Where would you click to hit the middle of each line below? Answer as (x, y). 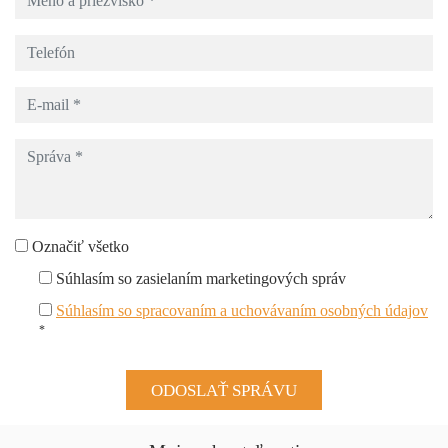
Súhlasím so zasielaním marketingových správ (201, 279)
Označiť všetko (80, 247)
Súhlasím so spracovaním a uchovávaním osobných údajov (242, 311)
